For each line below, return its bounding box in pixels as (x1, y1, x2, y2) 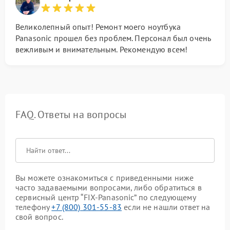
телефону (15, 202, 52, 212)
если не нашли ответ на (122, 202, 210, 212)
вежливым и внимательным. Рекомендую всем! (15, 44, 188, 54)
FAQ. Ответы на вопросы (15, 108, 127, 121)
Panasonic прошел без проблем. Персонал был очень (15, 33, 211, 43)
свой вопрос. (15, 212, 63, 222)
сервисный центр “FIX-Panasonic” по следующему (15, 192, 196, 202)
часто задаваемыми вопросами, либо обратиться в (15, 182, 202, 193)
